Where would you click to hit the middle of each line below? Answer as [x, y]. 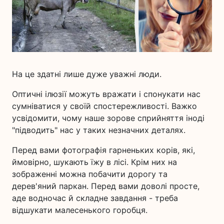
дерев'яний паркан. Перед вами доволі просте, [106, 186]
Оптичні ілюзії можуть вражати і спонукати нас [106, 94]
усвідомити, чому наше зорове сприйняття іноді [108, 118]
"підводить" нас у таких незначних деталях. [99, 130]
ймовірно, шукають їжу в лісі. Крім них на [94, 162]
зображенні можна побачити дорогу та [90, 174]
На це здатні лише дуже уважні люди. [87, 74]
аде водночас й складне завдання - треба [95, 198]
